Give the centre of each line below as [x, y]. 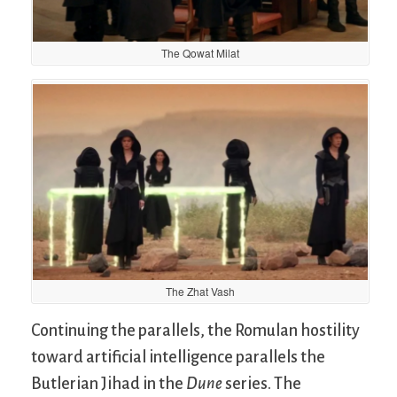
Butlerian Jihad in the [109, 384]
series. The [262, 384]
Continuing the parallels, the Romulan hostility [195, 331]
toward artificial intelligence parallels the [178, 358]
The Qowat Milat [200, 52]
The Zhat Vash [200, 291]
